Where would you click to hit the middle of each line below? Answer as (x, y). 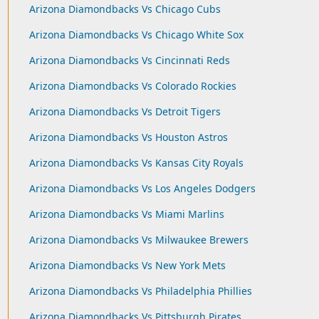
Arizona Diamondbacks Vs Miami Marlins (126, 214)
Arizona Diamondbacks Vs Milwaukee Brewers (138, 240)
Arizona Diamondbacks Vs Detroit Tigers (125, 111)
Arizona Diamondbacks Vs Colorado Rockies (132, 86)
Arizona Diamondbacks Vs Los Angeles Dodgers (142, 188)
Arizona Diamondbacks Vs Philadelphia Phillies (140, 291)
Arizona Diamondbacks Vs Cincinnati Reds (129, 60)
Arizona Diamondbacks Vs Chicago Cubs (125, 9)
